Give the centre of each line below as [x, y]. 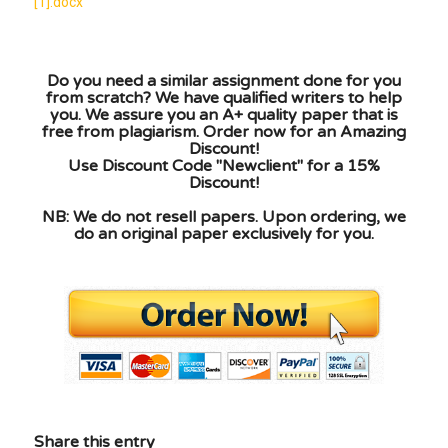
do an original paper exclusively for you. [223, 233]
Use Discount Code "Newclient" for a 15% [223, 165]
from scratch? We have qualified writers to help [223, 97]
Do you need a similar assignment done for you [223, 80]
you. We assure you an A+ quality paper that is [223, 114]
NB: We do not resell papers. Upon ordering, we [223, 216]
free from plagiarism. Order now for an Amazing [223, 131]
